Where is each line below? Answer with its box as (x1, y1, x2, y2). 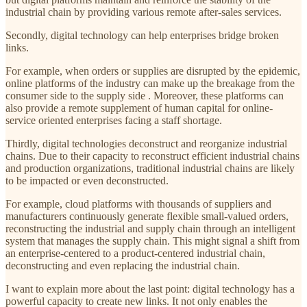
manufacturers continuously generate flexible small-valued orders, (5, 210, 288, 222)
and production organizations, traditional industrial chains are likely (5, 162, 295, 174)
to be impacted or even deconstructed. (5, 174, 169, 186)
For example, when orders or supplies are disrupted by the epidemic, (5, 64, 300, 77)
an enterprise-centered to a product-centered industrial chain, (5, 247, 265, 259)
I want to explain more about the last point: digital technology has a (5, 282, 295, 295)
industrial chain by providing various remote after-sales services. (5, 5, 282, 18)
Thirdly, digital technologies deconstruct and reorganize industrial (5, 137, 287, 149)
